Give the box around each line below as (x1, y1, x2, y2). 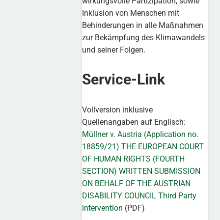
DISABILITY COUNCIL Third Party (82, 191, 197, 201)
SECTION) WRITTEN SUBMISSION (82, 166, 201, 176)
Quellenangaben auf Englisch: (82, 117, 186, 127)
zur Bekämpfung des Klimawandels (82, 32, 205, 42)
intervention (82, 203, 123, 213)
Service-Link (82, 71, 165, 88)
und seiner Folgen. (82, 45, 146, 55)
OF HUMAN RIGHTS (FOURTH (82, 154, 185, 164)
